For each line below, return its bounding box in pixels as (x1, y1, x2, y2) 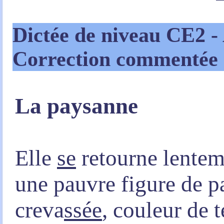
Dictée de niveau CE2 (12, 23, 211, 46)
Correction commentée (12, 47, 218, 70)
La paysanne (15, 93, 138, 118)
